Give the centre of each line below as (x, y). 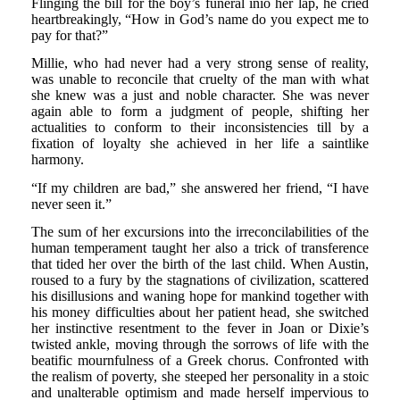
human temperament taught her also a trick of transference (200, 248)
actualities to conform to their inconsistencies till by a (200, 128)
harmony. (57, 160)
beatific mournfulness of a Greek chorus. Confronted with (200, 361)
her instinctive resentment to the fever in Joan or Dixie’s (200, 329)
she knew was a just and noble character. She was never (200, 96)
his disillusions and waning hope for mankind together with (200, 296)
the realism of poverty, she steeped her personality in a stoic (200, 377)
